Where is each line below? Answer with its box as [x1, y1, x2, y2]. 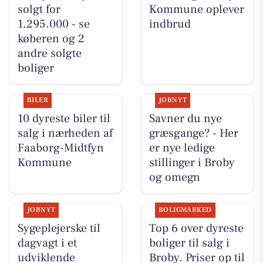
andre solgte [17, 46, 82, 62]
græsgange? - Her [149, 126, 238, 141]
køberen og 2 [17, 31, 85, 47]
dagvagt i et [17, 235, 77, 251]
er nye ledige [149, 140, 215, 156]
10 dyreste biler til [17, 111, 110, 127]
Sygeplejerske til [17, 220, 100, 236]
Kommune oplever [149, 2, 244, 18]
